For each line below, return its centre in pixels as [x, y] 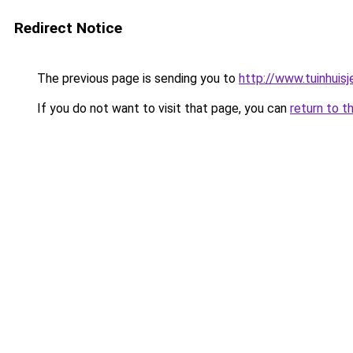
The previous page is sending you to [136, 78]
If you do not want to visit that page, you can [162, 108]
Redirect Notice [68, 28]
